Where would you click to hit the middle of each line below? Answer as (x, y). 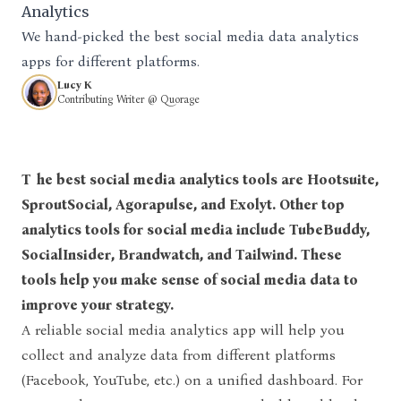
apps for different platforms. (111, 61)
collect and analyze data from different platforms (179, 354)
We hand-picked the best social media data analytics (190, 36)
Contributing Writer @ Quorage (128, 99)
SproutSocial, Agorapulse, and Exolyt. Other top (183, 204)
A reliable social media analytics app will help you (183, 329)
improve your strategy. (99, 304)
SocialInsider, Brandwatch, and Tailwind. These (182, 254)
